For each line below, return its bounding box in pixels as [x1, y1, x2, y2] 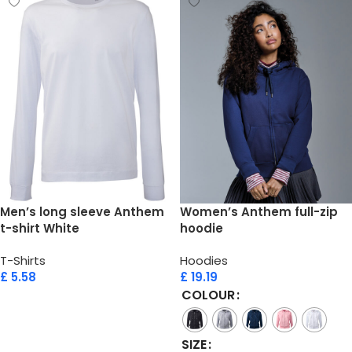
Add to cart [11, 292, 70, 306]
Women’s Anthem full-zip [180, 203, 338, 221]
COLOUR [181, 286, 235, 305]
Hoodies [180, 252, 228, 269]
